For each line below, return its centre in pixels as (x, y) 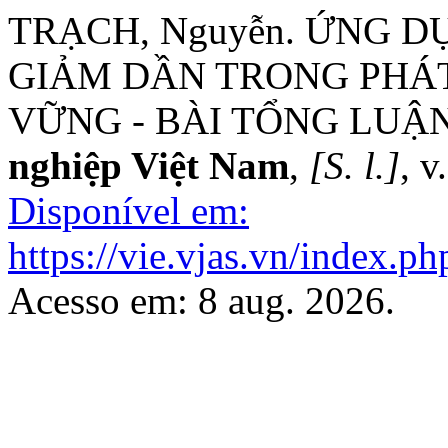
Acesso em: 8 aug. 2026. (201, 300)
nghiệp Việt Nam (148, 165)
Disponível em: (128, 210)
